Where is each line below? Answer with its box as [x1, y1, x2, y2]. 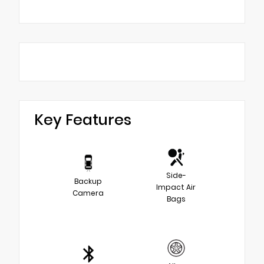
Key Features [34, 110, 131, 131]
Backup [74, 176, 102, 187]
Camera [72, 188, 104, 199]
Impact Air [156, 182, 196, 193]
